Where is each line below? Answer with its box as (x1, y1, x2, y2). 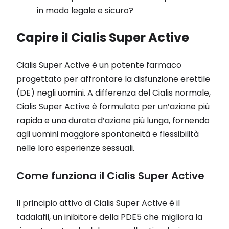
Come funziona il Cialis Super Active (16, 168, 204, 183)
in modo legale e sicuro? (37, 5, 133, 17)
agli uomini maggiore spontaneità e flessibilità (16, 128, 199, 141)
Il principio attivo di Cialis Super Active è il (16, 197, 180, 210)
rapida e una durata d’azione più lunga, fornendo (16, 114, 210, 127)
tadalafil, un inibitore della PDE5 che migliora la (16, 211, 202, 223)
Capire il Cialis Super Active (16, 29, 189, 47)
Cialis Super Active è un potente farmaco (16, 59, 181, 72)
